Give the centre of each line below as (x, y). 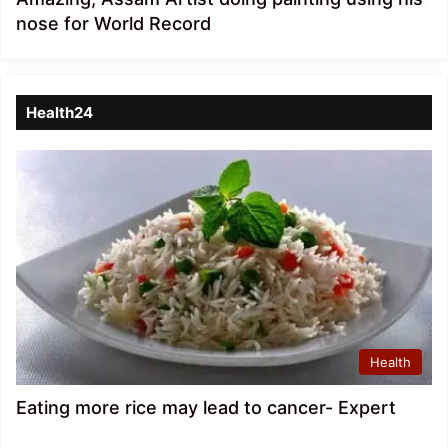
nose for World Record (113, 24)
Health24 (59, 113)
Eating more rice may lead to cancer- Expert (206, 408)
